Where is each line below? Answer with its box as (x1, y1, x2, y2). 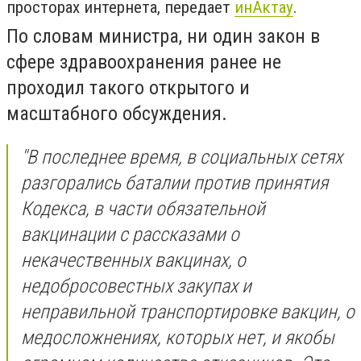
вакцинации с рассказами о (21, 222, 239, 246)
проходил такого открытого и (6, 77, 250, 99)
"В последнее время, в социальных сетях (21, 145, 342, 168)
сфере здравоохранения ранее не (6, 51, 281, 73)
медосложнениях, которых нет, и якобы (21, 326, 334, 349)
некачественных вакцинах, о (21, 248, 246, 272)
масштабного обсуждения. (6, 102, 232, 125)
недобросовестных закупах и (21, 274, 251, 297)
